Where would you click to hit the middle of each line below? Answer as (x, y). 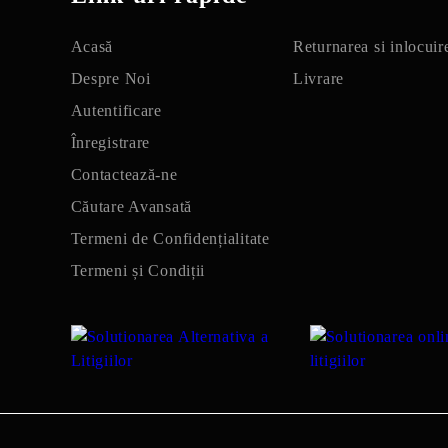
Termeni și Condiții (138, 270)
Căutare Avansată (131, 206)
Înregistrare (110, 142)
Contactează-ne (124, 174)
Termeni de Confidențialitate (170, 238)
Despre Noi (110, 78)
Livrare (319, 78)
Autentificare (116, 110)
